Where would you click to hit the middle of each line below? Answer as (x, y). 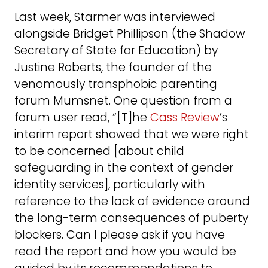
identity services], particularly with (110, 184)
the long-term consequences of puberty (131, 218)
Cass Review (185, 117)
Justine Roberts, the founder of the (113, 67)
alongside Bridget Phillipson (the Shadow (130, 33)
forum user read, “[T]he (82, 117)
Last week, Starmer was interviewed (115, 17)
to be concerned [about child (99, 151)
